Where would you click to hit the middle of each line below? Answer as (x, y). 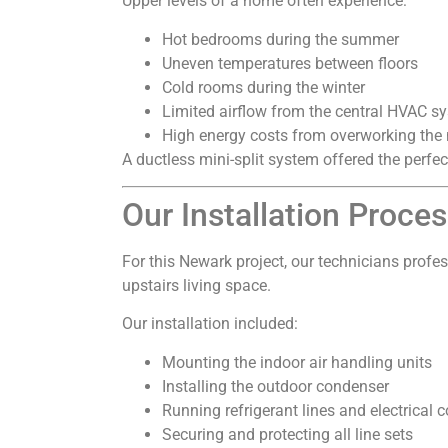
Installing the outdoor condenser (275, 386)
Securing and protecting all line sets (287, 434)
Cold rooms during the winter (263, 87)
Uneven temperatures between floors (290, 63)
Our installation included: (210, 324)
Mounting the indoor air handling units (297, 362)
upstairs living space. (196, 286)
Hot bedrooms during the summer (280, 39)
